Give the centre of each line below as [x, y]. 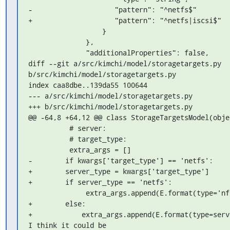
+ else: [57, 203]
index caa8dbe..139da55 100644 [88, 85]
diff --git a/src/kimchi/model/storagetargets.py [124, 63]
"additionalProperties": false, [57, 52]
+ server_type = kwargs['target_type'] [118, 171]
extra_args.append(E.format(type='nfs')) [57, 193]
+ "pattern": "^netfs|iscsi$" [124, 20]
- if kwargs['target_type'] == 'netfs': [120, 160]
